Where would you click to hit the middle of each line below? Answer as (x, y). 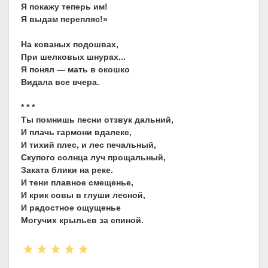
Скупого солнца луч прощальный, (93, 158)
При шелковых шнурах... (73, 57)
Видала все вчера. (60, 82)
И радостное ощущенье (71, 208)
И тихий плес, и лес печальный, (89, 145)
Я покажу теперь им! (64, 7)
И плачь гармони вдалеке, (76, 133)
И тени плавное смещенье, (77, 183)
